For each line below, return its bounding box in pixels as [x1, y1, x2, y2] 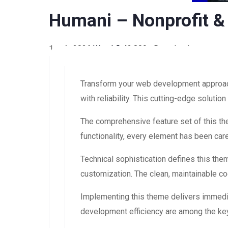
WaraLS [93, 44, 123, 54]
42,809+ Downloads [123, 44, 194, 54]
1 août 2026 [49, 44, 93, 54]
